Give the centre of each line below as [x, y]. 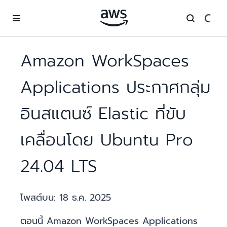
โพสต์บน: [40, 198]
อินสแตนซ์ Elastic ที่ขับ [103, 114]
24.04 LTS [59, 166]
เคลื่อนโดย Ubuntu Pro [107, 140]
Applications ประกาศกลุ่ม [116, 87]
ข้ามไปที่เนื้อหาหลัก [32, 10]
